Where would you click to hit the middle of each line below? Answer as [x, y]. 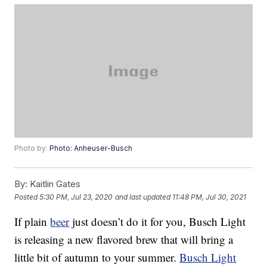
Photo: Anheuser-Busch [91, 148]
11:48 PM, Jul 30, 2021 [209, 197]
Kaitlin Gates [54, 184]
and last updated [143, 197]
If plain [32, 222]
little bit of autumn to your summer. [97, 257]
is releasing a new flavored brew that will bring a [124, 240]
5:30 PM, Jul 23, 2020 [76, 197]
